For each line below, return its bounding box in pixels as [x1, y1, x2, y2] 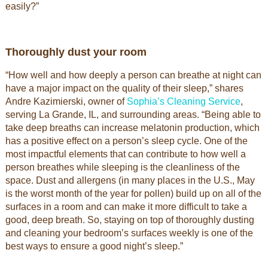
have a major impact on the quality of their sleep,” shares [5, 83, 243, 93]
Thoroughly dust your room [5, 46, 147, 58]
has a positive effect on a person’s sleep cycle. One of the [5, 136, 248, 146]
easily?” [5, 1, 39, 11]
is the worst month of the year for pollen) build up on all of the [5, 188, 261, 199]
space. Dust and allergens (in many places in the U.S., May [5, 175, 255, 185]
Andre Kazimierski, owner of [5, 96, 127, 106]
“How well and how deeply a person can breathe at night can [5, 70, 261, 80]
